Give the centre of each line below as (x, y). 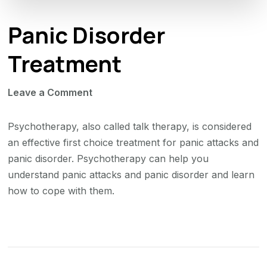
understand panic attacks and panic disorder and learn (131, 175)
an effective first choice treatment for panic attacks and (133, 143)
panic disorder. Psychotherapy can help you (108, 159)
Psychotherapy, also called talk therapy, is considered (130, 127)
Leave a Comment (50, 93)
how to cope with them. (61, 191)
